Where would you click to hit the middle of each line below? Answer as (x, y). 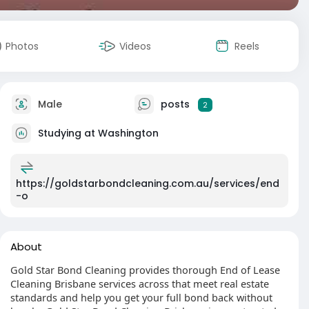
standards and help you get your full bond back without (141, 297)
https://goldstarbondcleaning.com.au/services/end (148, 183)
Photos (22, 46)
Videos (135, 46)
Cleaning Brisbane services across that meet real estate (140, 283)
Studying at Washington (98, 133)
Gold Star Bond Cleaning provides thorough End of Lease (145, 270)
